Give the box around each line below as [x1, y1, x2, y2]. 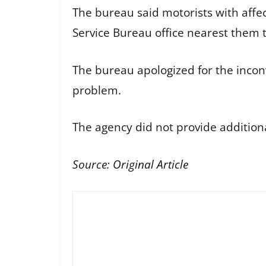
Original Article [113, 156, 188, 172]
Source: [72, 156, 113, 172]
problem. [72, 82, 121, 98]
